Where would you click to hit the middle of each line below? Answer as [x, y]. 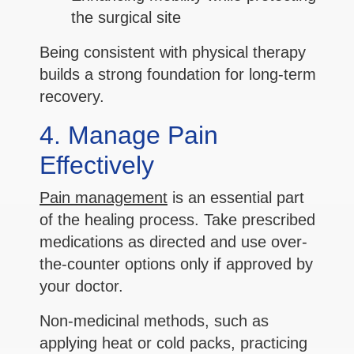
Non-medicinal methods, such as [154, 321]
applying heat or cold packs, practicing [173, 343]
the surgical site [126, 18]
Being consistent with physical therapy [173, 53]
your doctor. [81, 286]
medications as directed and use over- [173, 242]
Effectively [97, 166]
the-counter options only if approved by [176, 264]
